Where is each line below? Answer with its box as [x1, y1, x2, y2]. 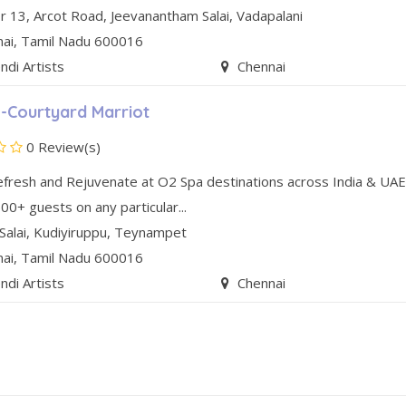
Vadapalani [237, 6, 304, 25]
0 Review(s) [22, 138, 101, 157]
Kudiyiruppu [34, 223, 108, 242]
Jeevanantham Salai [111, 6, 230, 25]
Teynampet [114, 223, 188, 242]
